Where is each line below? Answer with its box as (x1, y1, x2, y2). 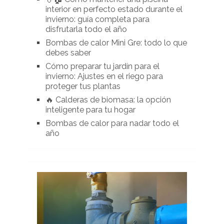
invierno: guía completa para (45, 14, 149, 24)
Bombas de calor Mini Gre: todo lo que (45, 38, 187, 48)
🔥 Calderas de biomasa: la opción (45, 95, 171, 105)
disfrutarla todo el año (45, 24, 127, 34)
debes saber (45, 48, 91, 58)
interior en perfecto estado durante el (45, 4, 182, 14)
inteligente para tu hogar (45, 105, 135, 115)
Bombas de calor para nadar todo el (45, 118, 179, 128)
